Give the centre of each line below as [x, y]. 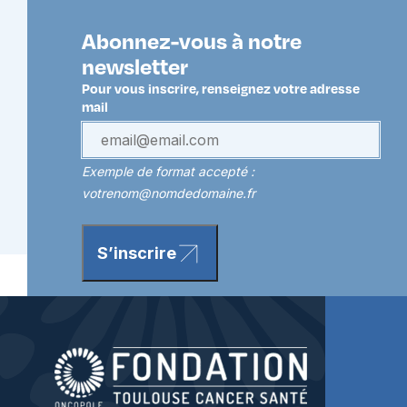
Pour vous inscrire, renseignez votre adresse [221, 89]
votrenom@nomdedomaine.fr [169, 194]
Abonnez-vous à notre [192, 41]
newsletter [135, 66]
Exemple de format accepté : [168, 172]
